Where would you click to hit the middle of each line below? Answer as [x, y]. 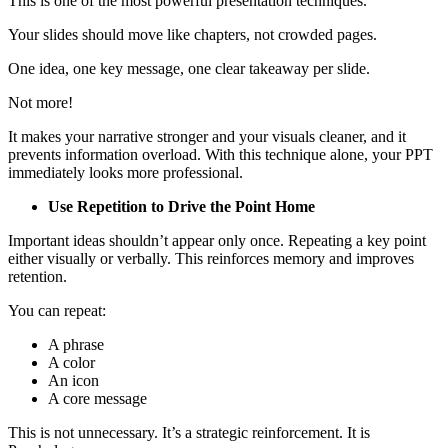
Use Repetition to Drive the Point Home [181, 206]
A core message [97, 398]
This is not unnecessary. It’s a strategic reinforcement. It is [189, 432]
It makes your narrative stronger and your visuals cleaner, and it [207, 136]
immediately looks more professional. [125, 172]
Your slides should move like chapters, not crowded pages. [192, 34]
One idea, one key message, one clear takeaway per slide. [189, 68]
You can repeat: [57, 310]
